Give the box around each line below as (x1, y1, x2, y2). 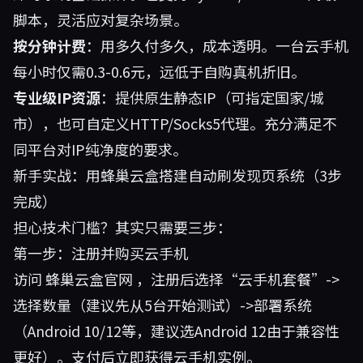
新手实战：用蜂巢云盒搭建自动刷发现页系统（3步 (13, 164, 342, 186)
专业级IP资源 (13, 87, 100, 108)
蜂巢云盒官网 (45, 268, 133, 289)
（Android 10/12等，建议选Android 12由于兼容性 (13, 320, 340, 341)
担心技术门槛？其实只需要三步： (13, 216, 232, 237)
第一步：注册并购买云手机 (13, 242, 188, 263)
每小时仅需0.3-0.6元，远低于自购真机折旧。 (13, 61, 305, 82)
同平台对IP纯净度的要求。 (13, 139, 187, 160)
